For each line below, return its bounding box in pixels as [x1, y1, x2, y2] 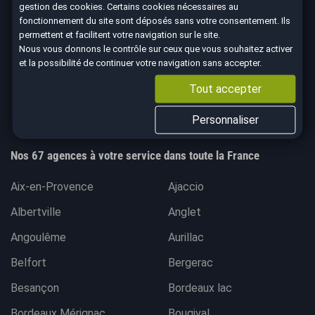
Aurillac [168, 231, 204, 245]
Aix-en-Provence [11, 180, 94, 194]
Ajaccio [168, 180, 204, 194]
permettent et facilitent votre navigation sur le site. [19, 29, 221, 39]
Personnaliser [192, 112, 259, 127]
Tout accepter [189, 82, 262, 96]
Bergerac [168, 256, 213, 270]
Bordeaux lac [168, 281, 232, 295]
